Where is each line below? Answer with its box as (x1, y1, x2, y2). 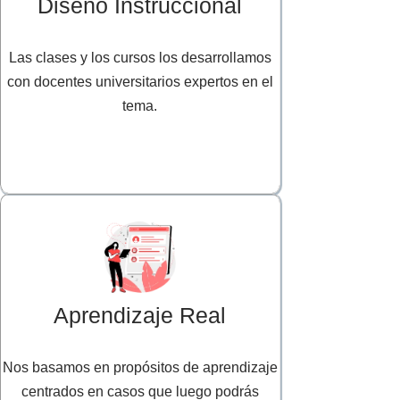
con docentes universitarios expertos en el (6, 74, 273, 90)
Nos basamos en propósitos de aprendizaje (2, 360, 278, 376)
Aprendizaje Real (54, 303, 227, 329)
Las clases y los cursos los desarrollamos (8, 50, 271, 66)
